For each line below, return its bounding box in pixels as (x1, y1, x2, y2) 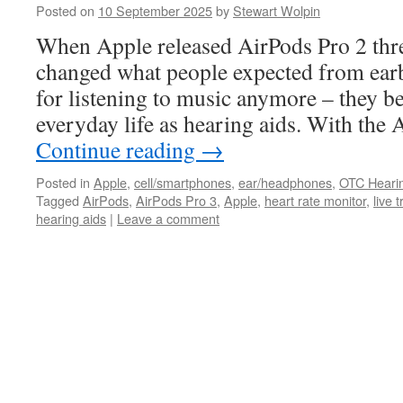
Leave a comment (117, 209, 219, 228)
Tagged (36, 191, 79, 210)
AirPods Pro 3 (136, 191, 217, 210)
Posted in (36, 173, 90, 192)
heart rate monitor (264, 191, 366, 210)
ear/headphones (238, 173, 332, 192)
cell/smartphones (134, 173, 231, 192)
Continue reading (36, 134, 201, 165)
